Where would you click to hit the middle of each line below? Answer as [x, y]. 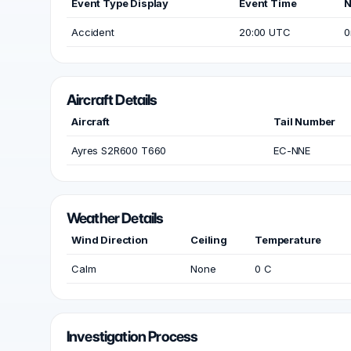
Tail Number [305, 121]
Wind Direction [110, 240]
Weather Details [115, 218]
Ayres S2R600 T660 [119, 150]
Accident [93, 32]
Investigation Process [132, 337]
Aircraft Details [112, 100]
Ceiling [209, 240]
